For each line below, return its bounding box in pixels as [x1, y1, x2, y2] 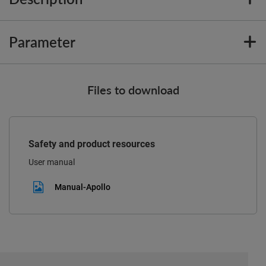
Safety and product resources [28, 137, 155, 150]
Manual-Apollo [55, 181, 110, 192]
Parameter [9, 32, 75, 52]
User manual [28, 156, 75, 167]
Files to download [87, 81, 179, 98]
